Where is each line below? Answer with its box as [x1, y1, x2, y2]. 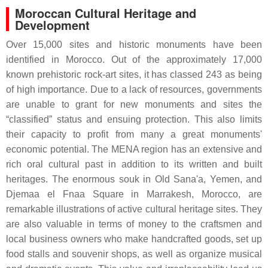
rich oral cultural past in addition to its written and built [6, 159, 262, 170]
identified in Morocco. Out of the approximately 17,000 [6, 54, 262, 65]
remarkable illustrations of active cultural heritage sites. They [6, 204, 262, 215]
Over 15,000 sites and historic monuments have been [6, 39, 262, 50]
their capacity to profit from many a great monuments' [6, 129, 262, 140]
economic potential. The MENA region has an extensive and [6, 144, 262, 155]
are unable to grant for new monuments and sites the [6, 99, 262, 110]
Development [15, 16, 90, 34]
